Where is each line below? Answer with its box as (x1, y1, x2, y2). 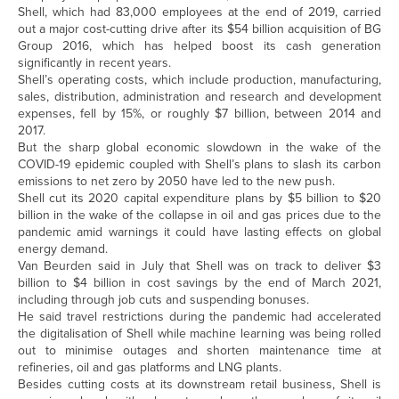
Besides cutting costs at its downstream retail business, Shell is (18, 375, 381, 394)
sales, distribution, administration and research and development (18, 87, 381, 106)
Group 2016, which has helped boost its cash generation (18, 37, 381, 55)
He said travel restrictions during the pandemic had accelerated (18, 307, 381, 326)
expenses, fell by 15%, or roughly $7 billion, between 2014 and (18, 104, 381, 123)
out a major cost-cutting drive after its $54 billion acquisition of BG (18, 20, 381, 38)
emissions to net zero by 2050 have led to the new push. (18, 172, 335, 191)
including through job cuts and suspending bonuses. (18, 290, 309, 309)
